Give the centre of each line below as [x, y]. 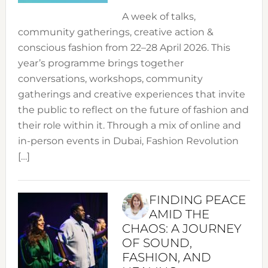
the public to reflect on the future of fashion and [133, 109]
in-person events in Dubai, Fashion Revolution [128, 141]
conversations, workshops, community [110, 78]
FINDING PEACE [197, 200]
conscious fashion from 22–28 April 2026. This [124, 47]
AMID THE [179, 214]
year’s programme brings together [100, 63]
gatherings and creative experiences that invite [131, 94]
